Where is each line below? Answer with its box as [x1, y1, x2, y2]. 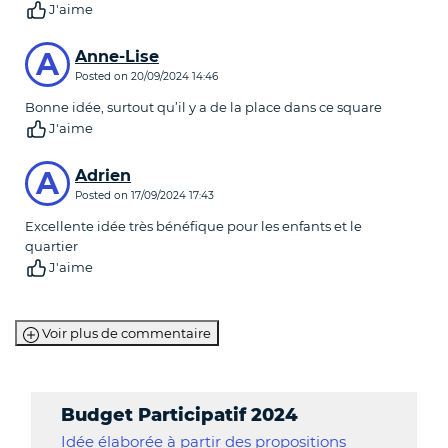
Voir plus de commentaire [42, 325, 211, 342]
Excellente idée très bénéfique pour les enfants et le [25, 218, 362, 235]
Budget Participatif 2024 [61, 404, 298, 427]
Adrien [75, 166, 131, 186]
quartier [25, 238, 78, 255]
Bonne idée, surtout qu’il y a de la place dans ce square [25, 99, 382, 116]
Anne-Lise [75, 47, 159, 67]
